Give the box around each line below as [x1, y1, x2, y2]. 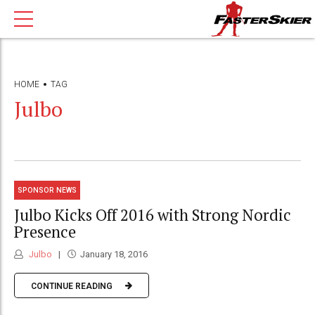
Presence [14, 221, 76, 242]
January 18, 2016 [79, 249, 148, 260]
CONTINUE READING [31, 281, 112, 291]
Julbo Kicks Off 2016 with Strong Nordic [14, 204, 291, 225]
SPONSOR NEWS [18, 186, 77, 194]
